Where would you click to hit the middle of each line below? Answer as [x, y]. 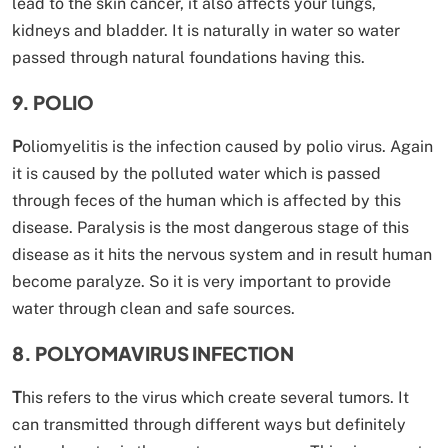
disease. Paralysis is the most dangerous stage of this [210, 227]
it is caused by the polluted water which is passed [196, 173]
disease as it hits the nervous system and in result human [222, 254]
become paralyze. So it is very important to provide [201, 281]
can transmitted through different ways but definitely [209, 424]
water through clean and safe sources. [153, 308]
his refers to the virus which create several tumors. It [215, 397]
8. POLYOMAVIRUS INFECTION [153, 352]
